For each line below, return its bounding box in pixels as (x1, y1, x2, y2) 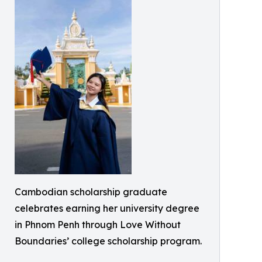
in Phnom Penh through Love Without (15, 219, 181, 231)
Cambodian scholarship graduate (15, 186, 167, 198)
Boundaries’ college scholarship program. (15, 235, 202, 247)
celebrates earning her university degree (15, 202, 199, 215)
